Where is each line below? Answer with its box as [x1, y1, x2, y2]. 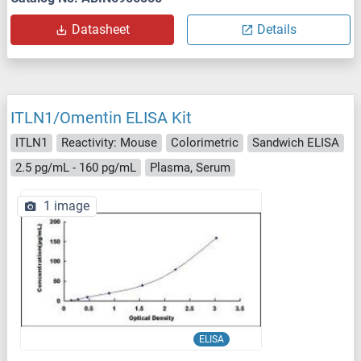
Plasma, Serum [150, 160, 230, 175]
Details [257, 22, 297, 38]
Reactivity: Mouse [61, 135, 157, 151]
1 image [44, 198, 89, 214]
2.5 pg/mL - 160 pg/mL [15, 160, 136, 175]
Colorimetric [171, 135, 239, 151]
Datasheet [71, 22, 130, 38]
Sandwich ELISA [252, 135, 339, 151]
